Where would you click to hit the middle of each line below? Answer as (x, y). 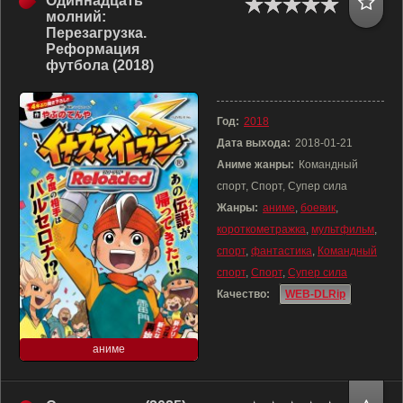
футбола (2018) (100, 65)
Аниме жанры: (255, 165)
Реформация (93, 49)
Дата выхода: (254, 143)
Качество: (243, 294)
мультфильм (343, 229)
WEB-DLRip (315, 294)
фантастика (282, 251)
